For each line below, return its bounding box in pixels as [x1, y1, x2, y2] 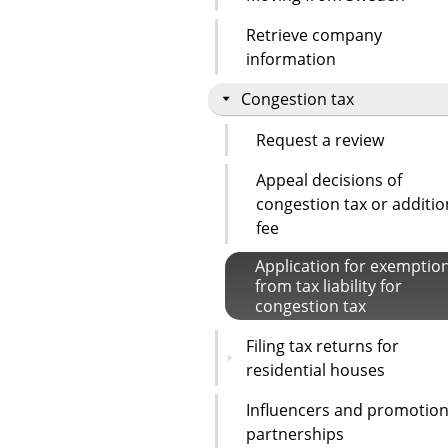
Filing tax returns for [246, 334, 399, 357]
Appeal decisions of [256, 168, 402, 191]
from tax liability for [255, 274, 402, 297]
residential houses [246, 358, 385, 381]
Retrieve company [246, 23, 382, 46]
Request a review [256, 128, 384, 151]
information [246, 47, 336, 70]
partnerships [246, 422, 344, 445]
